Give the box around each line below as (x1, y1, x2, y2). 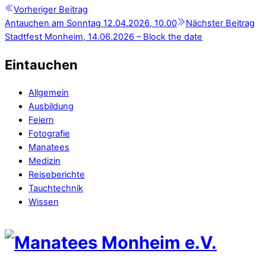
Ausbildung (28, 101, 74, 112)
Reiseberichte (28, 169, 85, 180)
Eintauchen (5, 56, 78, 72)
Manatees (28, 142, 69, 153)
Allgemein (28, 87, 69, 99)
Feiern (28, 115, 54, 126)
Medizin (28, 156, 61, 167)
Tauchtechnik (28, 183, 83, 194)
